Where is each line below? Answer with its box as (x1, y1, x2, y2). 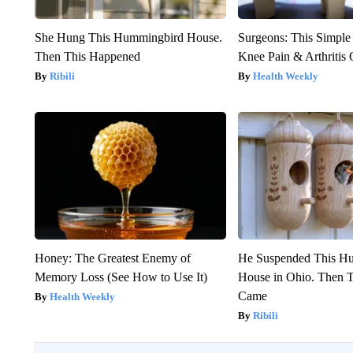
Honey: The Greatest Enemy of (34, 251, 191, 265)
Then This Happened (34, 49, 140, 63)
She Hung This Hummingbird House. (34, 30, 222, 44)
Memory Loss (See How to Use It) (34, 269, 207, 284)
